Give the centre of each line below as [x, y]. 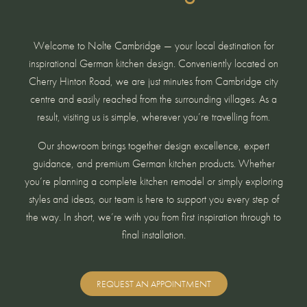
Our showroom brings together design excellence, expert [153, 146]
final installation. [153, 235]
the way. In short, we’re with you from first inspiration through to [153, 217]
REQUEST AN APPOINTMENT [153, 284]
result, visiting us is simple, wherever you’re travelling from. [153, 117]
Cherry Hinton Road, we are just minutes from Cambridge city [153, 81]
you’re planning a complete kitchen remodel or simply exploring [153, 181]
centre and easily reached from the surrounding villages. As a [153, 99]
